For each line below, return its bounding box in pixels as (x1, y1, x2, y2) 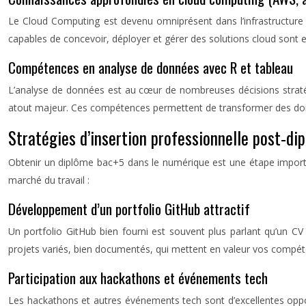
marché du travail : (8, 173, 89, 186)
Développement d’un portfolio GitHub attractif (8, 198, 250, 219)
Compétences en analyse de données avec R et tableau (8, 57, 293, 78)
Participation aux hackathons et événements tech (8, 267, 268, 288)
